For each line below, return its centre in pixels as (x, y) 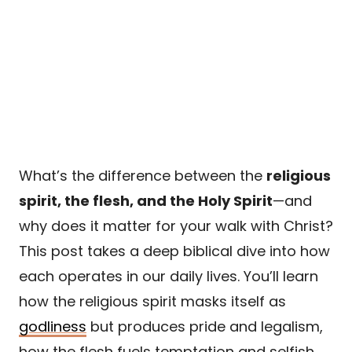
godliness (53, 326)
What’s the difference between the (143, 175)
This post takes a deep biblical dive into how (174, 251)
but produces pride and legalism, (205, 326)
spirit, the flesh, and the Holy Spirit (146, 200)
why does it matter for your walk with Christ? (176, 225)
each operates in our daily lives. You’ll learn (169, 276)
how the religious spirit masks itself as (152, 301)
